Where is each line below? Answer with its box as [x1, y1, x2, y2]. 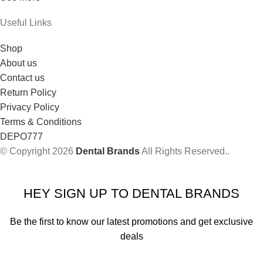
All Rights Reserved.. [140, 146, 230, 157]
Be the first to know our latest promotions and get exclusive [10, 217, 253, 227]
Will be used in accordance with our [25, 246, 175, 257]
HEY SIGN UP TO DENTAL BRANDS [23, 186, 240, 201]
